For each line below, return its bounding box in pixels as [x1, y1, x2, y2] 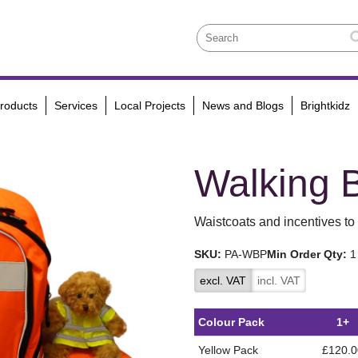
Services [54, 99, 97, 113]
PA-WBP [225, 248, 268, 261]
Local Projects [113, 99, 185, 113]
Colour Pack [198, 316, 265, 329]
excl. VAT [200, 274, 247, 288]
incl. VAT [257, 274, 301, 288]
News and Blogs [201, 99, 284, 113]
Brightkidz [300, 99, 350, 113]
